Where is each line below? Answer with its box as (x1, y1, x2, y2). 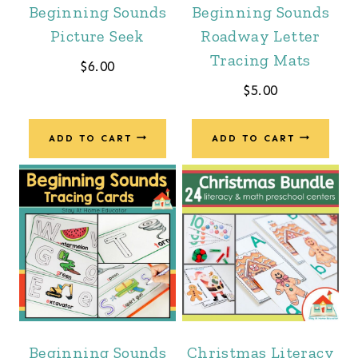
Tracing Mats (210, 50, 311, 70)
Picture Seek (50, 26, 145, 46)
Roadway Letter (201, 26, 320, 46)
